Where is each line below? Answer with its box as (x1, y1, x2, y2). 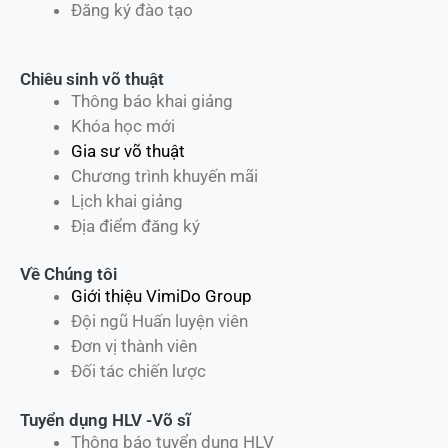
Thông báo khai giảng (71, 90, 233, 111)
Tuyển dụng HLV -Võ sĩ (20, 409, 191, 430)
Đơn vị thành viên (71, 336, 197, 357)
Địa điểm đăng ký (71, 215, 200, 236)
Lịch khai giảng (71, 190, 183, 211)
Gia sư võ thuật (71, 140, 185, 161)
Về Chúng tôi (20, 264, 117, 285)
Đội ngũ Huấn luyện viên (71, 311, 248, 332)
